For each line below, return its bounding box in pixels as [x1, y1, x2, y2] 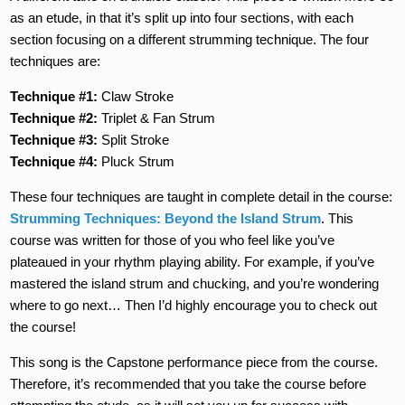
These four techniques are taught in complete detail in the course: [10, 188, 393, 204]
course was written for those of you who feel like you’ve [10, 231, 335, 248]
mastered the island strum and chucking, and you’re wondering [10, 275, 380, 291]
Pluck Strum [98, 153, 175, 169]
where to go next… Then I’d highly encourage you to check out [10, 297, 378, 313]
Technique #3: [10, 131, 99, 147]
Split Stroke [98, 131, 170, 147]
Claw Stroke [98, 88, 174, 104]
